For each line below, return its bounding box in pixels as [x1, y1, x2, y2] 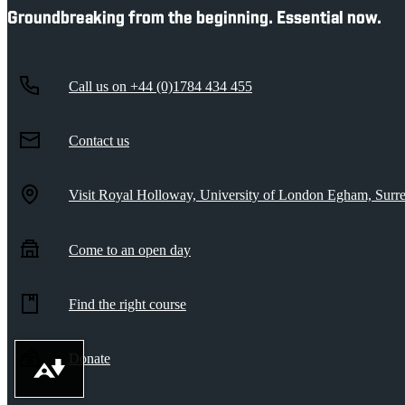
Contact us [69, 132, 129, 148]
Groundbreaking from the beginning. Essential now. [7, 9, 381, 28]
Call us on [69, 78, 130, 94]
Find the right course [69, 297, 186, 313]
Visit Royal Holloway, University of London [69, 187, 327, 203]
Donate [69, 351, 110, 367]
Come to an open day [69, 241, 191, 258]
